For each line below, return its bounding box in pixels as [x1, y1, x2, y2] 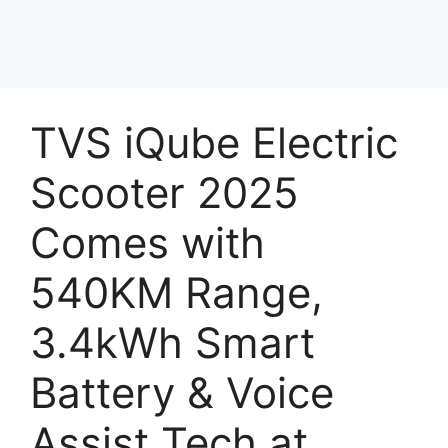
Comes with [30, 217, 265, 268]
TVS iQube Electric [30, 117, 398, 168]
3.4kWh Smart [30, 317, 315, 368]
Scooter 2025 [30, 167, 299, 218]
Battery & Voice [30, 367, 334, 418]
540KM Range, [30, 267, 323, 318]
